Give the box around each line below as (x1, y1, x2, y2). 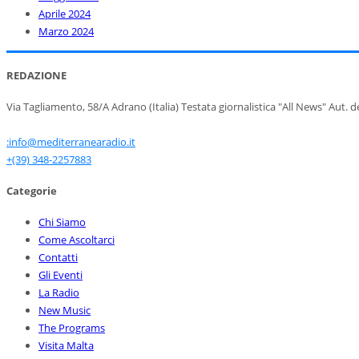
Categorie (6, 183, 57, 198)
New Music (38, 302, 91, 317)
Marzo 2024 (38, 23, 94, 38)
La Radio (38, 284, 79, 300)
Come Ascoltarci (38, 232, 115, 247)
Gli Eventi (38, 267, 83, 282)
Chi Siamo (38, 214, 86, 229)
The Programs (38, 320, 105, 335)
